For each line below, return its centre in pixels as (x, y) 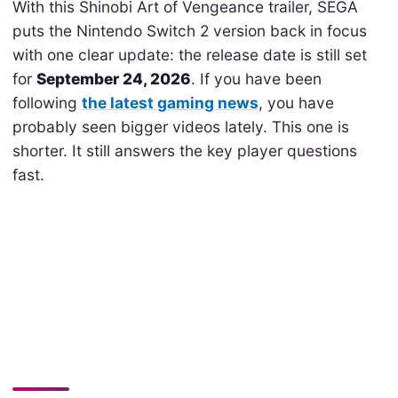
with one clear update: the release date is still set (189, 55)
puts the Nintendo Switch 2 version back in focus (189, 31)
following (47, 103)
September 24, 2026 (113, 79)
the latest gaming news (170, 103)
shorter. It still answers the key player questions (184, 151)
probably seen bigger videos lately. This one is (180, 127)
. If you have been (256, 79)
